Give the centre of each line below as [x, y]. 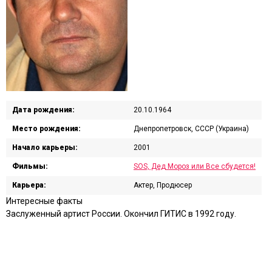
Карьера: [29, 185]
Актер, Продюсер [163, 185]
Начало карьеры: [45, 147]
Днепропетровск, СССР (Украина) [191, 128]
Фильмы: [30, 166]
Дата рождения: [43, 110]
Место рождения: [46, 128]
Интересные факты [44, 201]
